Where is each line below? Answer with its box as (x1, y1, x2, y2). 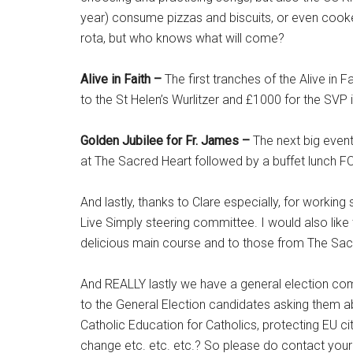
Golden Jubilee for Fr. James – (80, 133, 253, 148)
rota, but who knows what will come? (80, 31, 284, 46)
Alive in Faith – (80, 72, 165, 87)
